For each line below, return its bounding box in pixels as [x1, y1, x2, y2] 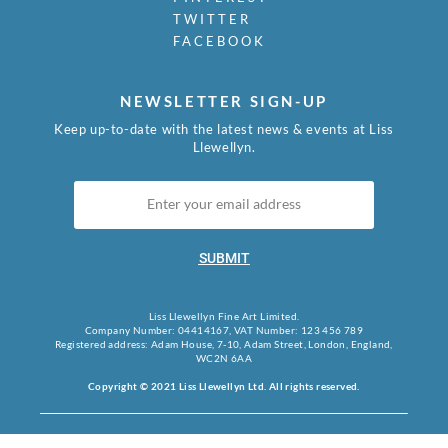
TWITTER [172, 11, 251, 28]
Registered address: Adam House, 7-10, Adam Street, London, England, [55, 337, 393, 350]
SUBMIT [198, 249, 250, 266]
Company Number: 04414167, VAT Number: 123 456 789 [84, 323, 364, 336]
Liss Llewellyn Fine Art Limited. [148, 309, 300, 322]
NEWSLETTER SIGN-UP [120, 92, 328, 111]
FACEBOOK [172, 33, 266, 50]
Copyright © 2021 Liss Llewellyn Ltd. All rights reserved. [88, 379, 360, 392]
